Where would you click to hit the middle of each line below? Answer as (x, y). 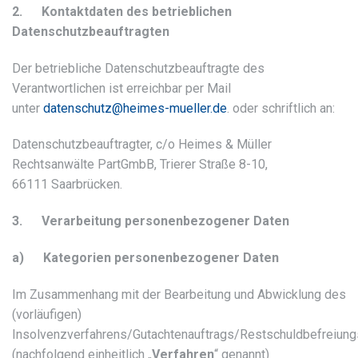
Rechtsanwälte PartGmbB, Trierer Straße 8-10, (140, 165)
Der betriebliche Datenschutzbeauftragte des (138, 68)
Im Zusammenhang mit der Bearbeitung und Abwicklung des (179, 294)
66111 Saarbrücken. (67, 185)
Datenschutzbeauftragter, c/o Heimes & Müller (142, 145)
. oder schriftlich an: (281, 108)
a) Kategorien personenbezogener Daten (145, 257)
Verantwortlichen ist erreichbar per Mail (121, 88)
